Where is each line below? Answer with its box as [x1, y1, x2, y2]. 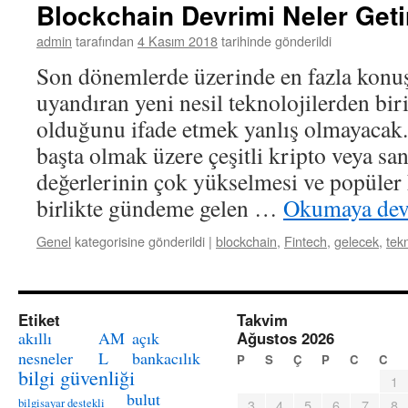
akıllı [18, 327, 52, 349]
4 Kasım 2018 [138, 31, 218, 50]
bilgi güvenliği [18, 364, 135, 391]
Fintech [284, 231, 327, 250]
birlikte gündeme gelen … [36, 192, 283, 223]
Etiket [18, 309, 60, 331]
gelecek [334, 231, 379, 250]
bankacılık [132, 347, 200, 369]
